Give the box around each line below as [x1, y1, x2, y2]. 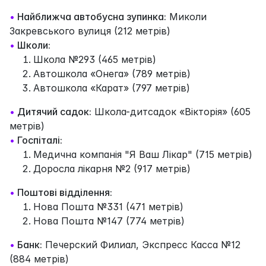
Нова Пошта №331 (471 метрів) [33, 200, 183, 213]
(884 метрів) [9, 252, 69, 265]
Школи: [17, 39, 50, 51]
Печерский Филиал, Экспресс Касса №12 [42, 238, 240, 251]
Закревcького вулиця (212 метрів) [9, 24, 170, 37]
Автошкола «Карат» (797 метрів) [33, 81, 190, 94]
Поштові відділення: [17, 186, 112, 198]
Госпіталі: [17, 134, 62, 146]
